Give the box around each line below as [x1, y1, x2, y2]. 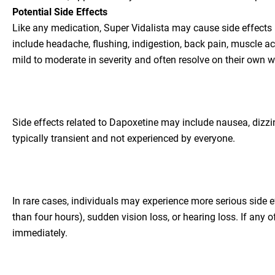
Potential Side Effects [12, 6, 107, 18]
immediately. [12, 227, 68, 239]
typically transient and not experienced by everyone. [12, 132, 235, 144]
